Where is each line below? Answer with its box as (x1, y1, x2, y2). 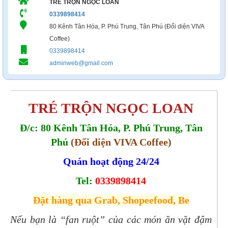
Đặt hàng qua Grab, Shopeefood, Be (33, 194, 189, 206)
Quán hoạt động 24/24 (63, 156, 159, 167)
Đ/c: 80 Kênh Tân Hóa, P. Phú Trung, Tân (19, 122, 203, 133)
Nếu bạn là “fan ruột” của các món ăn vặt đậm (10, 214, 212, 225)
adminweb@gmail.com (49, 60, 113, 67)
